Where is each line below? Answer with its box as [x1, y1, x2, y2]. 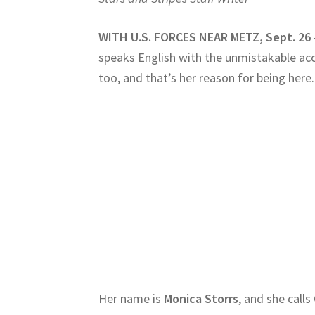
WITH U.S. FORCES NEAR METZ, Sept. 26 [98, 28, 311, 45]
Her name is [98, 290, 165, 307]
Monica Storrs [164, 290, 239, 307]
